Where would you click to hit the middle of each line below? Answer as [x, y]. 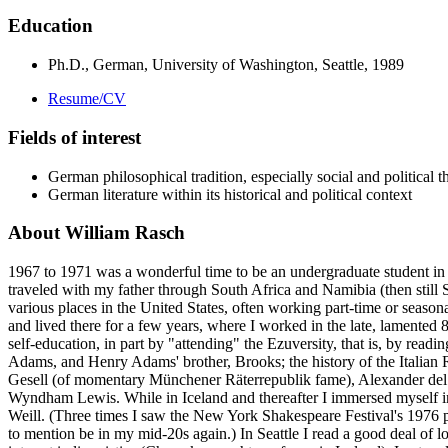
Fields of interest [74, 137]
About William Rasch [96, 233]
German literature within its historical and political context [230, 194]
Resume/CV [87, 99]
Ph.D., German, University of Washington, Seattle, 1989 [226, 65]
